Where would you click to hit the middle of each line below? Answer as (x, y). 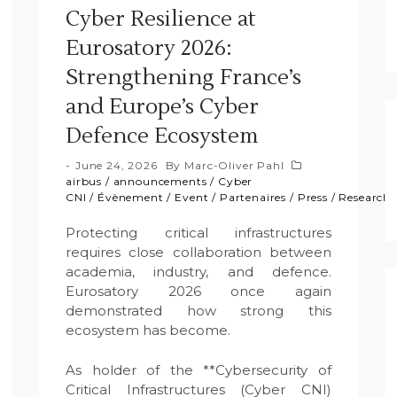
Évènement (131, 197)
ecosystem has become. (148, 330)
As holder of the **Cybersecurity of (198, 370)
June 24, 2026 (116, 165)
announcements (160, 181)
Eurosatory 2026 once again (198, 291)
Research (365, 197)
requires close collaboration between (198, 252)
